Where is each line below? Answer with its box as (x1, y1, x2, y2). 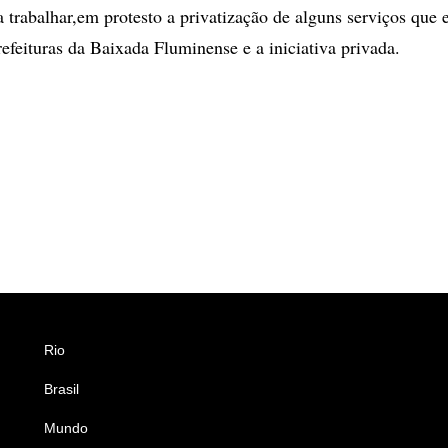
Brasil (44, 380, 79, 397)
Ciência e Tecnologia (304, 419, 436, 436)
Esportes (304, 341, 361, 358)
